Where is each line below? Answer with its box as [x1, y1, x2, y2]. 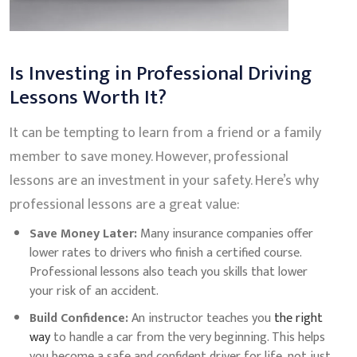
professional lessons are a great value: [10, 192, 240, 217]
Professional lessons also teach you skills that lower [29, 261, 308, 283]
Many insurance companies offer [137, 222, 313, 245]
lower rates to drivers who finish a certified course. [29, 241, 301, 264]
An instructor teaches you [128, 307, 274, 329]
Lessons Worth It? [10, 80, 167, 114]
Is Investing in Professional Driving [10, 56, 312, 90]
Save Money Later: [29, 222, 137, 245]
